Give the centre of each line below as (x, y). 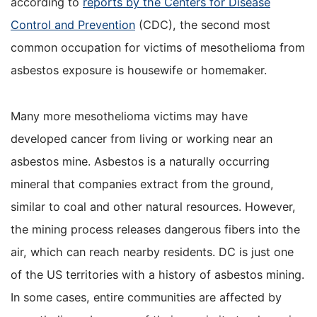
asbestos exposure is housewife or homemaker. (139, 70)
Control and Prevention (73, 25)
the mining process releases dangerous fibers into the (155, 229)
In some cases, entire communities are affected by (146, 297)
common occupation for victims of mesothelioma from (158, 48)
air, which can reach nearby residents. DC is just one (152, 252)
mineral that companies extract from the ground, (142, 184)
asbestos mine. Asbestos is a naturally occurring (140, 161)
